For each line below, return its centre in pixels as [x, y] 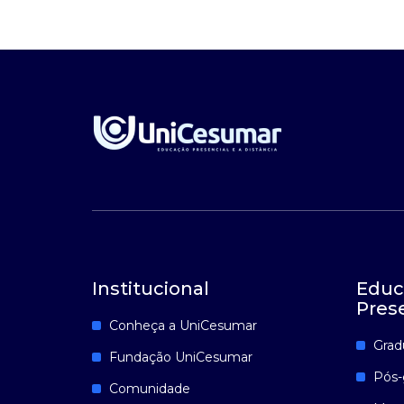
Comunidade [150, 389]
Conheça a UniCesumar [183, 326]
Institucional [151, 289]
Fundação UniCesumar [181, 357]
